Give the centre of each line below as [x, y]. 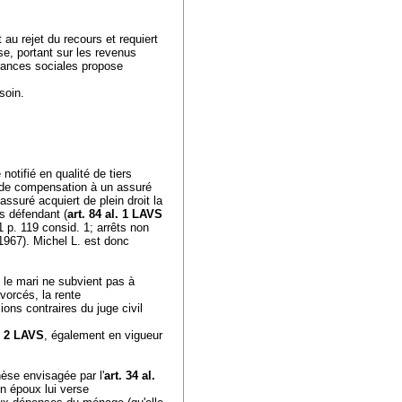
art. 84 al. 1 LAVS [115, 214]
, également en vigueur [103, 335]
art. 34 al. [130, 376]
